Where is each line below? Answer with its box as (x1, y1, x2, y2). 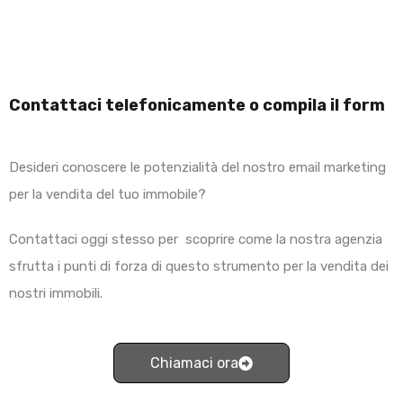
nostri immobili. (9, 285, 103, 302)
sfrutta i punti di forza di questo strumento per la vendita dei (9, 258, 389, 275)
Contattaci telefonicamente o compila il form (9, 95, 385, 116)
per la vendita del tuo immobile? (9, 186, 206, 203)
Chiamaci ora (150, 354, 238, 372)
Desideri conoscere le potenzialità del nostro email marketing (9, 159, 386, 176)
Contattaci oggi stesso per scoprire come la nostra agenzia (9, 231, 382, 248)
